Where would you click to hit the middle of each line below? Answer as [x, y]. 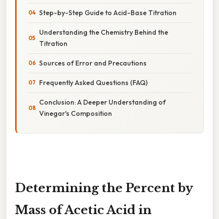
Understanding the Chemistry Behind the [104, 32]
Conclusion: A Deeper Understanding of [102, 102]
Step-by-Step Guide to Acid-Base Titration [108, 12]
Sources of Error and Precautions [93, 63]
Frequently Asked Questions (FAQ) [93, 82]
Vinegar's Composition [76, 113]
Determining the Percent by [104, 188]
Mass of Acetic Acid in [83, 210]
